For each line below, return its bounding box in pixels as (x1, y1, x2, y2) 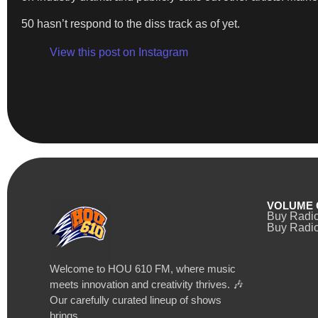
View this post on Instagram (50, 46, 188, 59)
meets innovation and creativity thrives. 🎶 (50, 278, 243, 290)
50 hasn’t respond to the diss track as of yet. (21, 18, 240, 31)
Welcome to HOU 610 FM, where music (50, 262, 236, 275)
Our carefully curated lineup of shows (50, 293, 221, 306)
